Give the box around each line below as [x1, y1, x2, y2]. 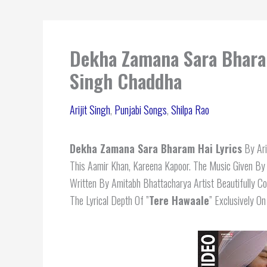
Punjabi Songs [114, 102, 167, 117]
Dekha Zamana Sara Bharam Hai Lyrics [70, 141, 242, 156]
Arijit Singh [70, 102, 110, 117]
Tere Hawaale [149, 193, 209, 208]
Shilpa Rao [171, 102, 209, 117]
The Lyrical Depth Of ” [70, 193, 149, 208]
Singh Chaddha [70, 67, 182, 95]
